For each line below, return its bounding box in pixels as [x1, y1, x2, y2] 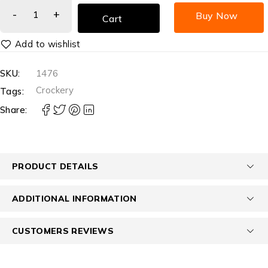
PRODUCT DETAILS [12, 160, 99, 171]
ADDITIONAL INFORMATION [12, 193, 137, 203]
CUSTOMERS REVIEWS [12, 225, 114, 236]
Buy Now [196, 9, 238, 22]
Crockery [36, 84, 74, 96]
